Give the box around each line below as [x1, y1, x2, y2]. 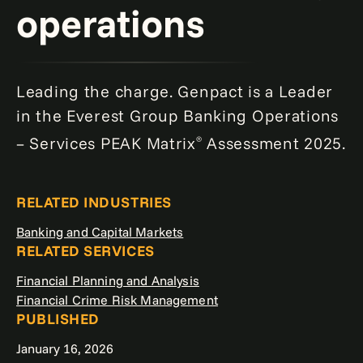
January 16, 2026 [16, 340, 113, 357]
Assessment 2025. [202, 132, 346, 153]
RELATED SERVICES [16, 241, 155, 260]
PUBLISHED [16, 309, 100, 328]
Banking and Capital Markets [16, 223, 184, 240]
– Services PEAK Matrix [16, 132, 196, 153]
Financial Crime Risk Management [16, 291, 218, 308]
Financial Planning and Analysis [16, 271, 199, 288]
